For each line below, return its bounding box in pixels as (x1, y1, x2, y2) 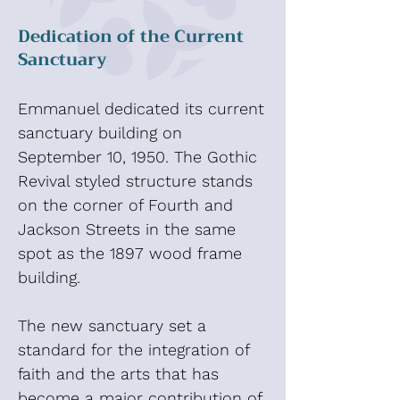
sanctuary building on (18, 123, 182, 142)
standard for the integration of (18, 340, 249, 359)
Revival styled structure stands (18, 171, 253, 190)
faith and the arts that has (18, 364, 219, 383)
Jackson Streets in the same (18, 220, 236, 238)
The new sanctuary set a (18, 316, 206, 335)
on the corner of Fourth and (18, 196, 233, 214)
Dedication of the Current (18, 21, 244, 51)
